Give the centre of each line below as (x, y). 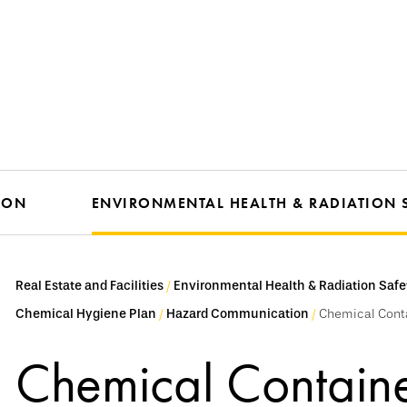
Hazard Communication (238, 314)
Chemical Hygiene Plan (86, 314)
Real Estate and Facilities (89, 286)
